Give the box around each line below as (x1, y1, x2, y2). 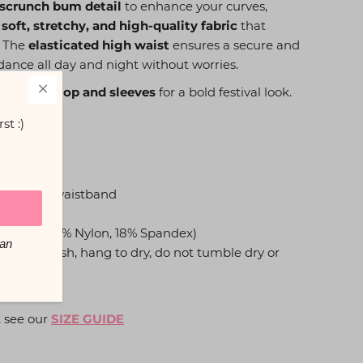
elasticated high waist (28, 37, 169, 53)
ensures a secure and (169, 37, 300, 53)
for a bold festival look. (159, 84, 292, 100)
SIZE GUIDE (51, 311, 124, 327)
